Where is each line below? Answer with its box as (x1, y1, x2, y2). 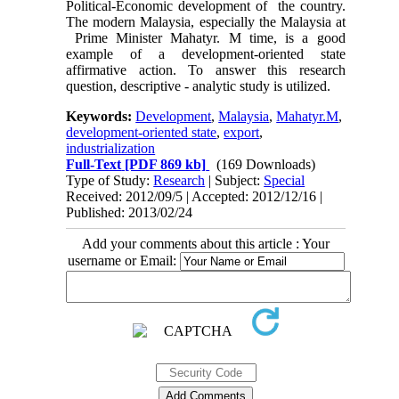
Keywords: (66, 108, 136, 124)
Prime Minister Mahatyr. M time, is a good (66, 29, 346, 45)
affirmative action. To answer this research (66, 61, 346, 77)
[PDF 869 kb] (121, 156, 207, 172)
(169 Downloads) (216, 156, 316, 172)
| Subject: (205, 172, 265, 188)
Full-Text (66, 156, 122, 172)
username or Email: (67, 252, 180, 268)
